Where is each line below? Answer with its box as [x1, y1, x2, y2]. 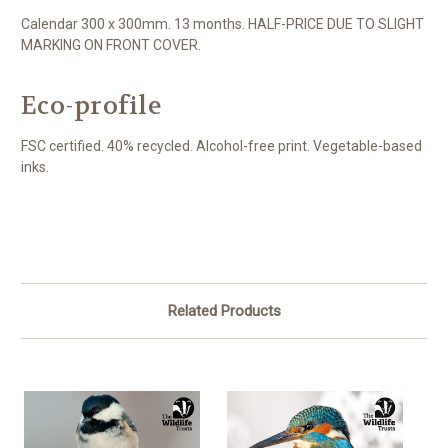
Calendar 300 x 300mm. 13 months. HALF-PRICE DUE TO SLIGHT [21, 16, 424, 33]
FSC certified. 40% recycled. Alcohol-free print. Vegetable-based [21, 138, 422, 155]
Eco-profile [21, 90, 161, 123]
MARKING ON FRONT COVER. [21, 37, 201, 54]
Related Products [167, 302, 281, 321]
